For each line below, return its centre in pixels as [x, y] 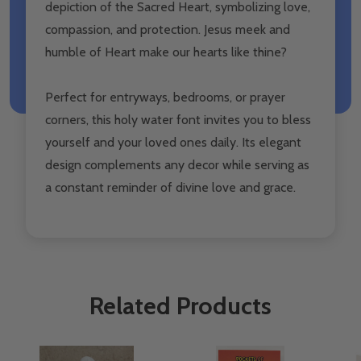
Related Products [180, 305]
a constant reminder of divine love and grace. [170, 187]
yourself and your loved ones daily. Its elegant [173, 142]
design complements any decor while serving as [177, 164]
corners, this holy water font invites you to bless [178, 119]
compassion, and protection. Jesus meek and [168, 29]
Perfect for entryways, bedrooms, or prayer [165, 97]
